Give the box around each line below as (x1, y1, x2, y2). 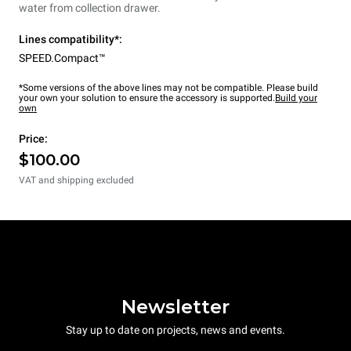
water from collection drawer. (19, 2, 161, 15)
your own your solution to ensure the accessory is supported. (19, 92, 275, 104)
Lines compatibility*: (19, 33, 122, 46)
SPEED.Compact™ (19, 52, 106, 65)
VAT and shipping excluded (19, 175, 134, 186)
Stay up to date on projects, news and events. (66, 323, 285, 336)
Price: (19, 132, 48, 146)
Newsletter (121, 295, 230, 318)
